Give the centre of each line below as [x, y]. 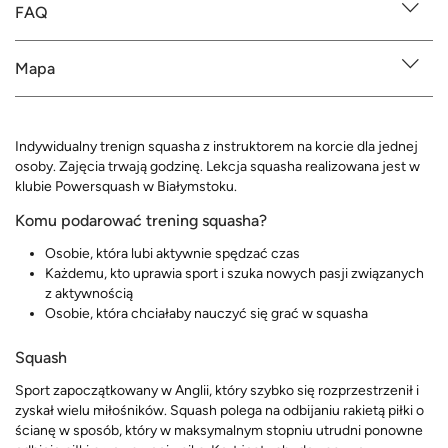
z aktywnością [89, 294]
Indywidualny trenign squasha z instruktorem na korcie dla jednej [216, 147]
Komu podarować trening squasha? [141, 221]
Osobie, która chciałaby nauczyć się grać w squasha [206, 314]
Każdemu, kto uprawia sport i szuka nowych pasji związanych [234, 274]
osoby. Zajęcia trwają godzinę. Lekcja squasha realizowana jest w [217, 167]
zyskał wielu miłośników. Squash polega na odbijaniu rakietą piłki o [219, 410]
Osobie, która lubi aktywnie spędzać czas [172, 254]
